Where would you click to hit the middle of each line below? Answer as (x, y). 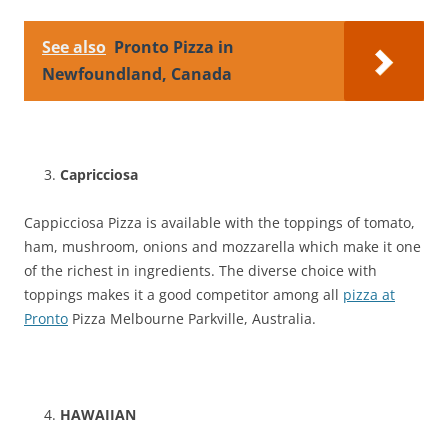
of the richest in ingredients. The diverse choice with (200, 270)
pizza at (369, 294)
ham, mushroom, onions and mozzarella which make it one (222, 246)
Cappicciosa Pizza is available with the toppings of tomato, (219, 222)
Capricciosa (99, 174)
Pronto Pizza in (174, 46)
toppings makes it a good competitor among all (183, 294)
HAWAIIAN (98, 414)
